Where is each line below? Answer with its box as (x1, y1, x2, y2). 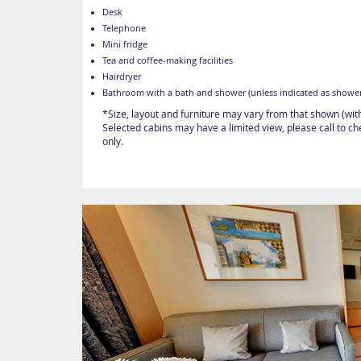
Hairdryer (102, 70, 141, 82)
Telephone (102, 22, 146, 34)
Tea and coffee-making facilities (102, 54, 233, 66)
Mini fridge (102, 38, 147, 50)
